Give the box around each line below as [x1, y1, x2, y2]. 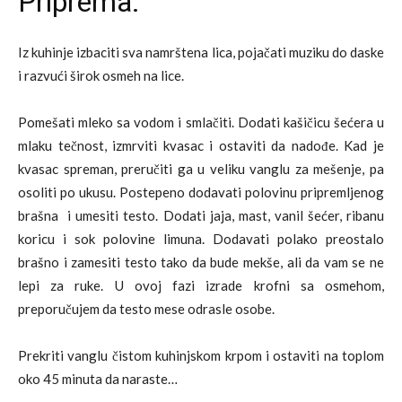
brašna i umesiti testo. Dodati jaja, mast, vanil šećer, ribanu [18, 206, 384, 223]
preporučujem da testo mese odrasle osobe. [18, 300, 275, 317]
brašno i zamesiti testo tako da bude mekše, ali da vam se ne [18, 253, 384, 270]
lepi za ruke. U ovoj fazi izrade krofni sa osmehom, [18, 276, 384, 293]
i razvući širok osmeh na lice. [18, 66, 184, 83]
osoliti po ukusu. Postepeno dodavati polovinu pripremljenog [18, 183, 384, 200]
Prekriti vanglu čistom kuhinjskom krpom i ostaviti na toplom [18, 346, 384, 363]
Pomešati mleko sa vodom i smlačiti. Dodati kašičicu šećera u [18, 113, 384, 130]
